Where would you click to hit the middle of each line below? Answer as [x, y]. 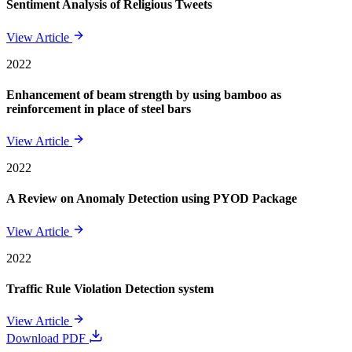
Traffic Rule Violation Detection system [110, 288]
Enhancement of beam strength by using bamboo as [144, 94]
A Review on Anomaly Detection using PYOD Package [152, 199]
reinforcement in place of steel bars [99, 108]
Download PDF [48, 339]
